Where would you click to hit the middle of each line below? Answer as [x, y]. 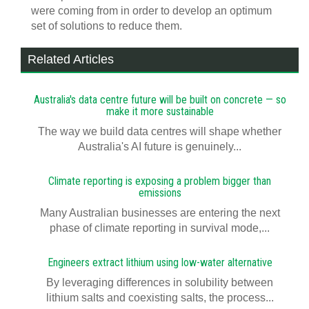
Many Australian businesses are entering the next [160, 213]
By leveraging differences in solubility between [160, 283]
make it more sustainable [160, 112]
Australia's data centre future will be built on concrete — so [160, 100]
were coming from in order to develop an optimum [151, 11]
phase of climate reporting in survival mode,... [160, 228]
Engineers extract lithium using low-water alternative [160, 263]
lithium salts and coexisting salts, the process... [160, 298]
